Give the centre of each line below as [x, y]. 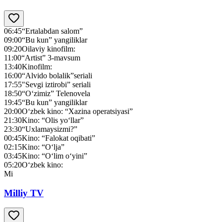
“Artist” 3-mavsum [51, 57]
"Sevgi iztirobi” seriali [56, 84]
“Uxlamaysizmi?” [50, 129]
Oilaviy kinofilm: [49, 49]
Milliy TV [24, 193]
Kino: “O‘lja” [43, 147]
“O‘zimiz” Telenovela [56, 93]
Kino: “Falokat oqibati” [58, 138]
